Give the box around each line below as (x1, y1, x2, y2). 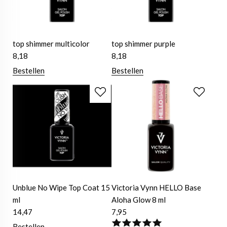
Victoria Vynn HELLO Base (111, 183, 202, 193)
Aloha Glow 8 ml (111, 195, 166, 205)
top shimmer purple (111, 39, 176, 49)
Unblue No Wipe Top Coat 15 (13, 183, 110, 193)
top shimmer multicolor (13, 39, 90, 49)
